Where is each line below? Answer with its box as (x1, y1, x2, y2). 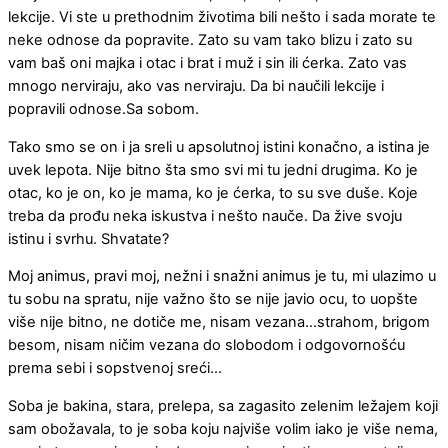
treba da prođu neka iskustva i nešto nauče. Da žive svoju (8, 206, 402, 225)
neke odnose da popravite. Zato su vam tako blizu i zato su (8, 31, 412, 50)
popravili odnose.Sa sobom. (8, 100, 199, 119)
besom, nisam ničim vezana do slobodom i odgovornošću (8, 336, 405, 355)
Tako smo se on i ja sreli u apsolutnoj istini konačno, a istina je (8, 137, 430, 156)
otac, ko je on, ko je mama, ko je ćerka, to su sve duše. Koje (8, 183, 418, 202)
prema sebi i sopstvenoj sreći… (8, 359, 222, 378)
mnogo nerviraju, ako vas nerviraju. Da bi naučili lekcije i (8, 77, 384, 96)
